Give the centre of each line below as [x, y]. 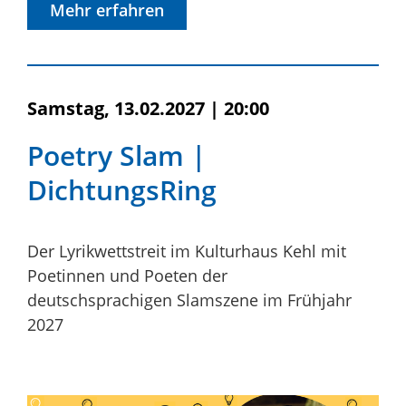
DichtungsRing [122, 190]
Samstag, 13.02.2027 [116, 109]
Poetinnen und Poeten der [127, 276]
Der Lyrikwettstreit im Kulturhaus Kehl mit [187, 251]
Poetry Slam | [117, 156]
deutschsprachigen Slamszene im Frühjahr [189, 300]
